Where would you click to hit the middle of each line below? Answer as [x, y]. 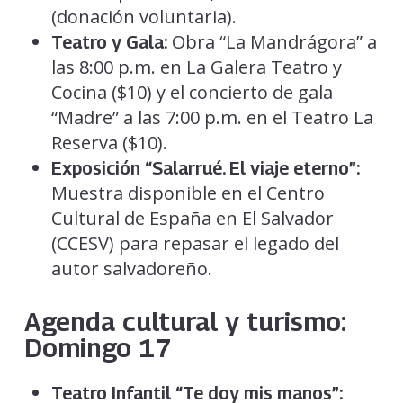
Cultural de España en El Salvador [192, 219]
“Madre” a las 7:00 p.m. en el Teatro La [212, 118]
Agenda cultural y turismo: [184, 322]
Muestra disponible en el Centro [188, 193]
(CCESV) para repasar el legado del [195, 244]
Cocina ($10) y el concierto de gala [192, 93]
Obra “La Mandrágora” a [272, 42]
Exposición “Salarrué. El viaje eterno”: [205, 169]
